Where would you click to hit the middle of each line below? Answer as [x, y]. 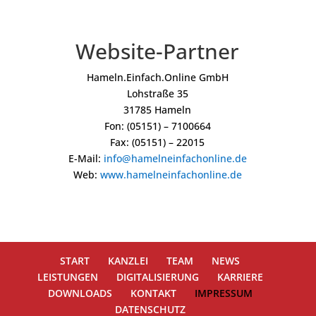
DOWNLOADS [80, 293]
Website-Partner [158, 51]
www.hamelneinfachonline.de [171, 175]
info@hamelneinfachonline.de [175, 158]
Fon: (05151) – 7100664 [157, 126]
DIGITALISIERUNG [157, 277]
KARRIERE [240, 277]
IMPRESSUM [223, 293]
